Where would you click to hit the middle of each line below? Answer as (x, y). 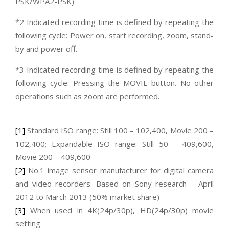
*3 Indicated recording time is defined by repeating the (114, 69)
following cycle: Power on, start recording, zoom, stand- (114, 35)
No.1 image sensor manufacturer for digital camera (119, 170)
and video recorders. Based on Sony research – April (114, 183)
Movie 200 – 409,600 (53, 157)
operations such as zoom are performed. (87, 96)
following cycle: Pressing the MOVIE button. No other (114, 83)
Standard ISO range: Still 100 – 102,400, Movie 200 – (119, 130)
